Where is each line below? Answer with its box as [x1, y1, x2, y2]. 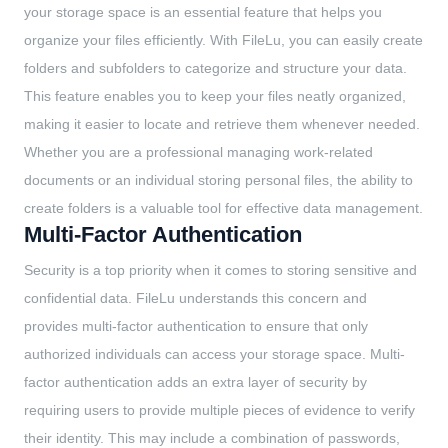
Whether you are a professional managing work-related [24, 144, 373, 161]
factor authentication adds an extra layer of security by [24, 374, 367, 391]
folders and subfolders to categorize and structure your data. [24, 60, 407, 77]
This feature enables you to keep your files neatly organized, [24, 88, 406, 105]
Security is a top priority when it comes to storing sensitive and [24, 262, 417, 279]
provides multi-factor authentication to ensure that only [24, 318, 368, 335]
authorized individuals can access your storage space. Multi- [24, 346, 405, 363]
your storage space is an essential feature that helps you [24, 4, 382, 21]
